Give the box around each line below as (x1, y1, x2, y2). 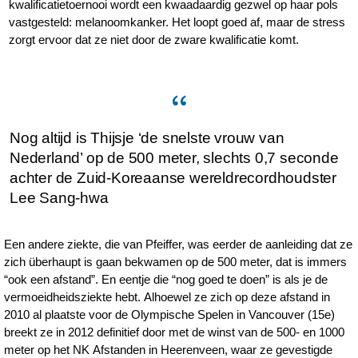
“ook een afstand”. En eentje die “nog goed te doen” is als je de (4, 272, 328, 286)
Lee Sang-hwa (10, 189, 109, 206)
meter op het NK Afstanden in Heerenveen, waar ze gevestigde (4, 343, 333, 356)
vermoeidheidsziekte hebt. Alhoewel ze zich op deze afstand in (4, 290, 331, 304)
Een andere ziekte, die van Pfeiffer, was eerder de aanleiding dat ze (4, 237, 353, 251)
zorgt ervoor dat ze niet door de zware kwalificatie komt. (9, 33, 303, 46)
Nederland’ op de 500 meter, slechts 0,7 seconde (10, 149, 339, 166)
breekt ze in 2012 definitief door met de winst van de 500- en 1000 (4, 325, 345, 339)
